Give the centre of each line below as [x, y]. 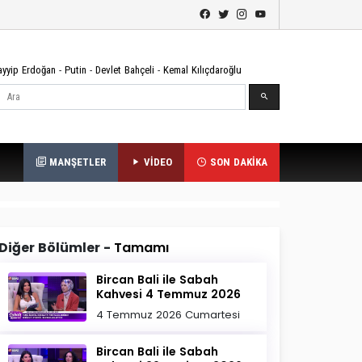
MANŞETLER [76, 162]
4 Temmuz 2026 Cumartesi [168, 315]
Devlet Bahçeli [125, 70]
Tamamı [141, 248]
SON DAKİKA [237, 162]
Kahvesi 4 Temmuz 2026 [169, 294]
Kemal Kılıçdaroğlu [202, 70]
